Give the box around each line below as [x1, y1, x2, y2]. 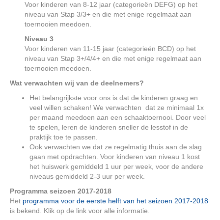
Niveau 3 [25, 35, 54, 43]
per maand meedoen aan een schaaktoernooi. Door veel [29, 113, 206, 121]
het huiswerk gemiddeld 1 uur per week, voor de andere [29, 163, 203, 170]
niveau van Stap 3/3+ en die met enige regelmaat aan [25, 10, 192, 18]
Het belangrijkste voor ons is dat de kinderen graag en [29, 94, 198, 102]
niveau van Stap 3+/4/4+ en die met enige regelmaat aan [25, 55, 201, 62]
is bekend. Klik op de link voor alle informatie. [10, 207, 150, 215]
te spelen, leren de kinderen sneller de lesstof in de [29, 123, 188, 131]
